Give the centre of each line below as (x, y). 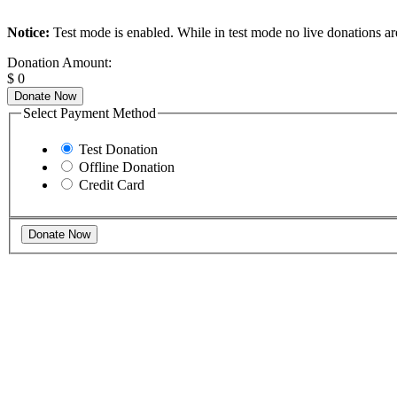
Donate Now (45, 96)
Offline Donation (127, 167)
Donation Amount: (59, 62)
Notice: (28, 32)
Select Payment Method (90, 113)
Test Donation (118, 150)
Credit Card (112, 185)
